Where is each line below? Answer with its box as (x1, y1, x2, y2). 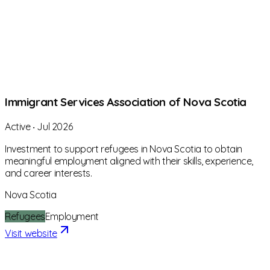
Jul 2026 (37, 121, 73, 133)
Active (5, 121, 31, 133)
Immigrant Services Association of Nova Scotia (5, 94, 246, 109)
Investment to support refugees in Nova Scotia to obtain (5, 143, 243, 155)
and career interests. (5, 167, 92, 180)
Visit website (5, 227, 57, 240)
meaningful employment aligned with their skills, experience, (5, 155, 254, 168)
